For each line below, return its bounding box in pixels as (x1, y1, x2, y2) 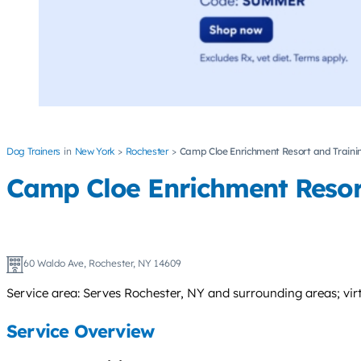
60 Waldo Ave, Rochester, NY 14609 (23, 256, 181, 269)
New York (74, 145, 114, 158)
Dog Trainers (6, 145, 61, 158)
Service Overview (6, 320, 155, 343)
